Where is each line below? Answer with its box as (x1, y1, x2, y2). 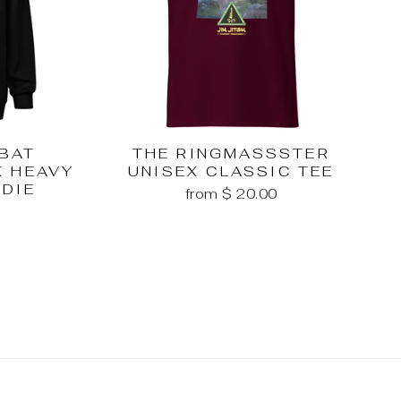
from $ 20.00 (185, 185, 277, 203)
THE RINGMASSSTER (132, 144, 330, 164)
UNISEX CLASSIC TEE (127, 162, 335, 182)
